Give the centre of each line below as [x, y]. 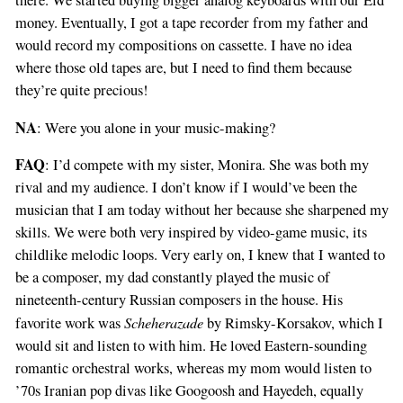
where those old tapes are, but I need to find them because [183, 68]
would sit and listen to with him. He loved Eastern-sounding [191, 346]
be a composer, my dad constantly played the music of [172, 278]
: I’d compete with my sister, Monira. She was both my [206, 165]
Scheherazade [163, 322]
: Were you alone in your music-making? [156, 127]
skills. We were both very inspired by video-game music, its [191, 233]
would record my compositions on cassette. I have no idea [183, 45]
